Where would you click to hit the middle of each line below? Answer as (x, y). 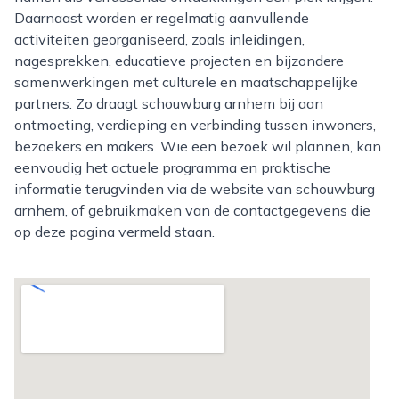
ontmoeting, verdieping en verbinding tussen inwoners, (195, 125)
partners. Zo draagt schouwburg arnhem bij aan (169, 103)
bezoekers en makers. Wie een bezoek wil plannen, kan (198, 146)
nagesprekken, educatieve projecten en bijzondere (179, 61)
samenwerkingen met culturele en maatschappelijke (186, 82)
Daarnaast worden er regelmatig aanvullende (162, 18)
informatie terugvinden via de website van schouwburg (195, 189)
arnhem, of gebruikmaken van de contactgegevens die (192, 210)
